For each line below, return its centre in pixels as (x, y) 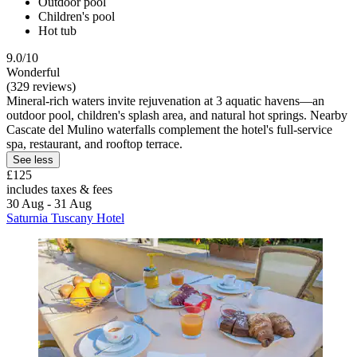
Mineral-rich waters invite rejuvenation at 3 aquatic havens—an (165, 100)
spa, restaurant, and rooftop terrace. (94, 143)
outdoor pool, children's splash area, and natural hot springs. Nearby (177, 115)
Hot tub (57, 30)
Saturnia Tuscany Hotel (65, 218)
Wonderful (33, 72)
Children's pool (76, 16)
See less (33, 159)
